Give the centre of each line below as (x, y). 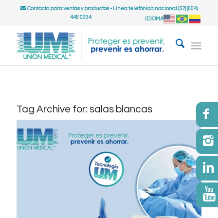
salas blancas (121, 109)
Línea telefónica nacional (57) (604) (155, 9)
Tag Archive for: (53, 109)
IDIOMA (154, 18)
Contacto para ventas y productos (67, 9)
